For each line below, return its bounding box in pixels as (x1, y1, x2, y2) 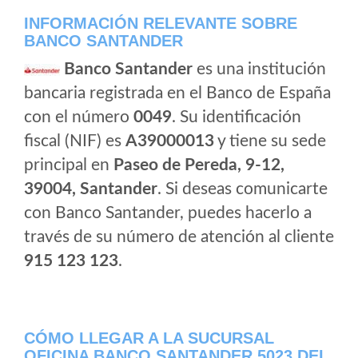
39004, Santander (24, 181, 157, 197)
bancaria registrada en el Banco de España (24, 85, 331, 101)
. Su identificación (172, 109, 301, 125)
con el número (24, 109, 133, 125)
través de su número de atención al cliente (24, 229, 334, 245)
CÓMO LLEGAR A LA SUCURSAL (24, 329, 274, 347)
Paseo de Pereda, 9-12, (113, 157, 284, 173)
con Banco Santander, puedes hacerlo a (24, 205, 312, 221)
